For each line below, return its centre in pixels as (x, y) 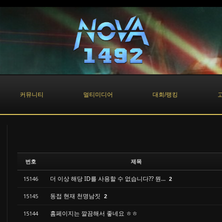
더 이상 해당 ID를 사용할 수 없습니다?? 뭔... (109, 179)
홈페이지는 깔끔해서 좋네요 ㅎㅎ (94, 213)
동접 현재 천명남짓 (76, 196)
